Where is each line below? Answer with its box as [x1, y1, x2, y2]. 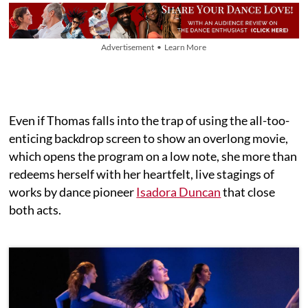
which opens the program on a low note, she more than [9, 148, 298, 164]
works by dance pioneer [9, 184, 137, 200]
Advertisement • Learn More [101, 42, 207, 53]
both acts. [9, 202, 62, 218]
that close [221, 184, 276, 200]
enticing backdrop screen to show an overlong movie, [9, 131, 289, 146]
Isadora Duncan [136, 184, 221, 200]
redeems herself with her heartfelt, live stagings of [9, 166, 275, 182]
